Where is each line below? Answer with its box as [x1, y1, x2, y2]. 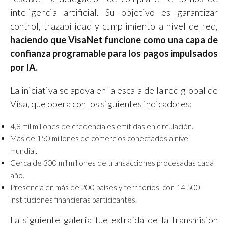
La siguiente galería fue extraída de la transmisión [10, 214, 218, 225]
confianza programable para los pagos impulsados [10, 48, 218, 59]
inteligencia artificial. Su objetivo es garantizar [10, 7, 218, 18]
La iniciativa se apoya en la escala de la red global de [10, 84, 218, 96]
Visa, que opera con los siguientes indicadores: [10, 98, 192, 109]
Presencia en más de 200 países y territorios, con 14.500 [10, 183, 201, 192]
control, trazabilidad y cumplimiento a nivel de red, [10, 20, 218, 32]
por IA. [10, 62, 38, 73]
